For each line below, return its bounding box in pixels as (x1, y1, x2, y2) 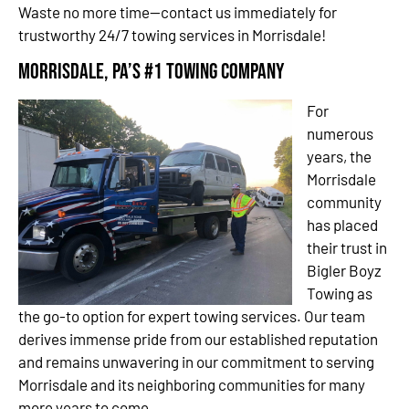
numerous (307, 124, 373, 143)
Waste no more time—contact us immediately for (18, 3, 337, 21)
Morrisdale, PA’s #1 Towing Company (18, 58, 284, 86)
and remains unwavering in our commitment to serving (18, 352, 374, 372)
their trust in (307, 238, 387, 257)
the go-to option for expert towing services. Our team (18, 307, 365, 326)
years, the (307, 147, 372, 166)
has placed (307, 215, 378, 235)
